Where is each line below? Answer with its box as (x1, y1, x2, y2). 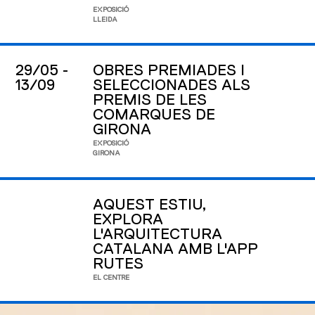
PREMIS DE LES (93, 92, 207, 108)
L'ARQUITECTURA (93, 226, 223, 243)
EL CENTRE (93, 274, 130, 282)
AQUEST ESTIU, (93, 197, 207, 213)
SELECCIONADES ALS (93, 77, 251, 94)
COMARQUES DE (93, 107, 216, 123)
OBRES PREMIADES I (93, 63, 245, 79)
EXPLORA (93, 212, 164, 228)
